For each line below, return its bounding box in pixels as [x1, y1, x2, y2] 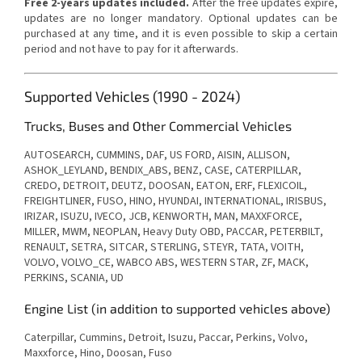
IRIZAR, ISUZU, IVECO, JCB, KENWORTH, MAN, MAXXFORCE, [24, 208, 302, 225]
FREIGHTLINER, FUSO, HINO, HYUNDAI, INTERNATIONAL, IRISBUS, [24, 193, 326, 210]
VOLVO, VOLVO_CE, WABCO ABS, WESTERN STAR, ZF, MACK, [24, 255, 309, 271]
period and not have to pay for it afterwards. [24, 41, 238, 58]
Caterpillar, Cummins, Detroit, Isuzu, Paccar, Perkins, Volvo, [24, 330, 308, 347]
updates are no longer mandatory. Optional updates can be [24, 11, 338, 27]
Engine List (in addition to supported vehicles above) [24, 301, 330, 317]
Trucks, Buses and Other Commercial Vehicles [24, 118, 292, 134]
